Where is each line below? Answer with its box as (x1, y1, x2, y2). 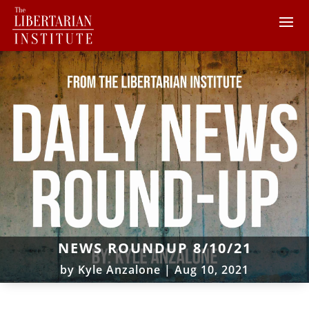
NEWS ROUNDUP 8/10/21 (57, 238, 252, 257)
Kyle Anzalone (78, 261, 161, 277)
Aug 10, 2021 (175, 261, 249, 277)
